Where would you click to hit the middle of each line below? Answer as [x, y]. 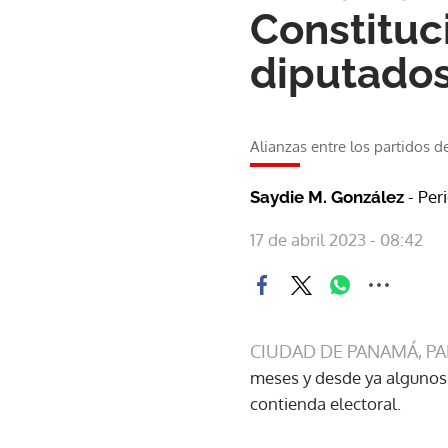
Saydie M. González [329, 197]
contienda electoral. [327, 403]
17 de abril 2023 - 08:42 [336, 239]
